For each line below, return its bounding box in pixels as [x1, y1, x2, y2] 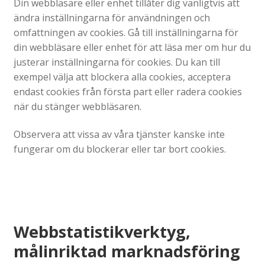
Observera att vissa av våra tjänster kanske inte [13, 128, 225, 141]
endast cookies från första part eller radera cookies [13, 85, 242, 98]
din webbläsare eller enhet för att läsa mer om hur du [13, 40, 251, 54]
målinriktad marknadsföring [13, 240, 240, 263]
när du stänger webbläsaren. [13, 99, 141, 113]
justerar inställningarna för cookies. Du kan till [13, 55, 220, 69]
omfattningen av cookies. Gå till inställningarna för [13, 25, 238, 39]
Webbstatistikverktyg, [13, 221, 190, 243]
